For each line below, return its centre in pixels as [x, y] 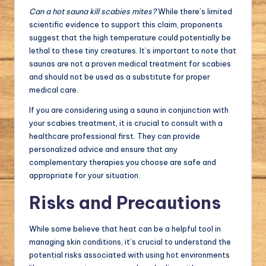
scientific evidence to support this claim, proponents [126, 24]
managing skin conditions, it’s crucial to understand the [130, 241]
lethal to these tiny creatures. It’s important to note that [133, 50]
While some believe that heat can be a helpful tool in [125, 228]
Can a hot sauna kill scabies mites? [93, 11]
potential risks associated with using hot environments [129, 254]
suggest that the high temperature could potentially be [130, 37]
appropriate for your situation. [85, 175]
